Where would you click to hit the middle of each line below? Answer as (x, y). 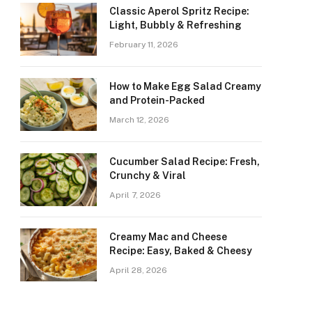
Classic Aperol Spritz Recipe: (179, 11)
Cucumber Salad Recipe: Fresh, (185, 162)
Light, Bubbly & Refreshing (175, 25)
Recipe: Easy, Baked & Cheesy (181, 251)
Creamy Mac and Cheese (168, 237)
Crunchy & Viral (148, 175)
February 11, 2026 (144, 45)
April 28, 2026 (138, 270)
